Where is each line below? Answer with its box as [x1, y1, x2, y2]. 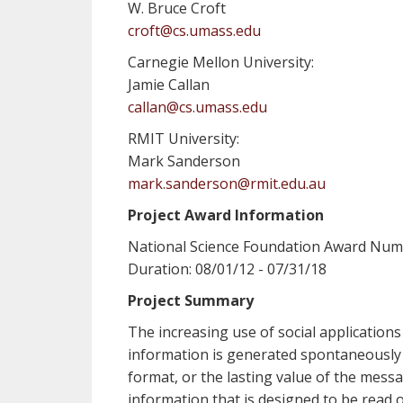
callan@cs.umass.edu [128, 97, 267, 117]
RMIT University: [128, 129, 239, 148]
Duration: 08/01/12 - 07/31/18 [128, 259, 327, 279]
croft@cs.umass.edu [128, 21, 261, 40]
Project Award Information [128, 205, 324, 225]
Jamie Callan [128, 75, 210, 94]
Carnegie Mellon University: [128, 52, 314, 72]
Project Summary [128, 291, 254, 310]
